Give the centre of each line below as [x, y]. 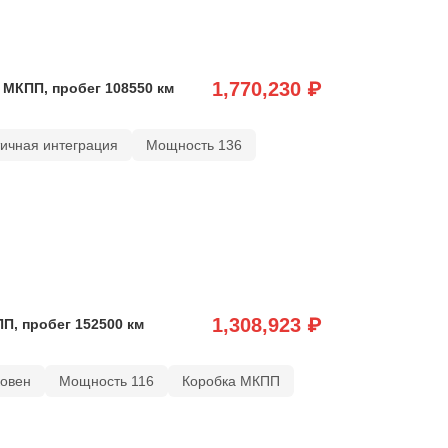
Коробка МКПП [230, 380]
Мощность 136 [193, 144]
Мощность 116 [106, 380]
